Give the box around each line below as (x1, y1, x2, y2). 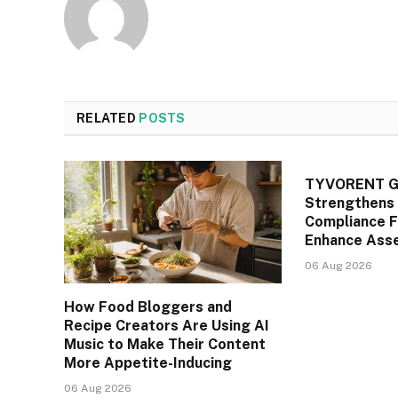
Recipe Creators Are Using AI (64, 316, 269, 334)
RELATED (76, 110, 139, 125)
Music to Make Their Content (64, 335, 266, 353)
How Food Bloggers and (64, 298, 232, 315)
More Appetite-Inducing (64, 354, 232, 371)
